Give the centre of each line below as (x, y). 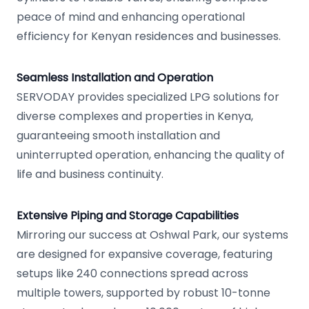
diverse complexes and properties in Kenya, (135, 116)
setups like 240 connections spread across (132, 273)
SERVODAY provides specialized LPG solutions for (148, 97)
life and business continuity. (90, 174)
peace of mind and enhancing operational (131, 17)
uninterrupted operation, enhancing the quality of (151, 155)
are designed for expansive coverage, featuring (144, 254)
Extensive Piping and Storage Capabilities (128, 216)
